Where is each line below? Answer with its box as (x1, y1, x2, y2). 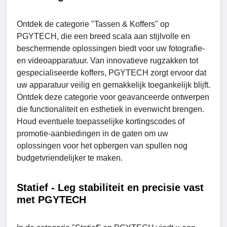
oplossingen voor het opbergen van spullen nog (17, 141, 187, 150)
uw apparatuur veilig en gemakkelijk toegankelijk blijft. (17, 80, 210, 89)
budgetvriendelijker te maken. (17, 153, 123, 162)
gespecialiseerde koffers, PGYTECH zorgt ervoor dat (17, 68, 206, 77)
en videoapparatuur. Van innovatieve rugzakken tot (17, 56, 198, 65)
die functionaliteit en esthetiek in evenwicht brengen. (17, 104, 204, 113)
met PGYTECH (17, 194, 86, 205)
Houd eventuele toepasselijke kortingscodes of (17, 117, 184, 126)
